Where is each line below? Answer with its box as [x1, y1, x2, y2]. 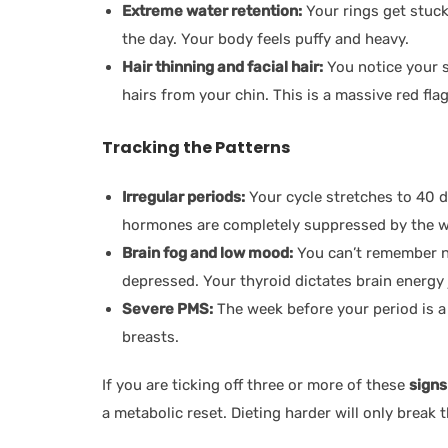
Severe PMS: [122, 299, 213, 318]
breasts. [122, 327, 179, 346]
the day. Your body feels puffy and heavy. [122, 29, 409, 48]
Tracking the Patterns [102, 135, 299, 159]
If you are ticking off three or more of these [102, 375, 409, 394]
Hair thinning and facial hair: [122, 57, 323, 76]
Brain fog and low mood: [122, 243, 293, 262]
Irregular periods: [122, 187, 245, 206]
